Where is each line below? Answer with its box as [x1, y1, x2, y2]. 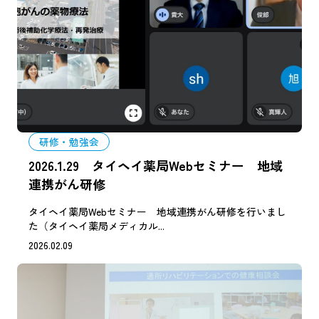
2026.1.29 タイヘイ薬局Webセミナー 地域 [28, 155, 283, 174]
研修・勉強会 [38, 135, 99, 150]
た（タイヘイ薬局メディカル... [28, 218, 164, 233]
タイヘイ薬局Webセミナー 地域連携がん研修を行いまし [28, 204, 286, 219]
